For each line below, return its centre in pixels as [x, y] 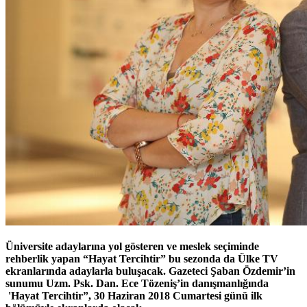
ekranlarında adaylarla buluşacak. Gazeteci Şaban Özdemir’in [150, 271]
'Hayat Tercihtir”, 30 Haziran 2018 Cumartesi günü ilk [134, 296]
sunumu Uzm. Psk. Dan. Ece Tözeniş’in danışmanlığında [137, 284]
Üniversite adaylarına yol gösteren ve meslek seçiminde [132, 247]
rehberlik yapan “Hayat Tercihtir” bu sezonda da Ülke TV [142, 259]
